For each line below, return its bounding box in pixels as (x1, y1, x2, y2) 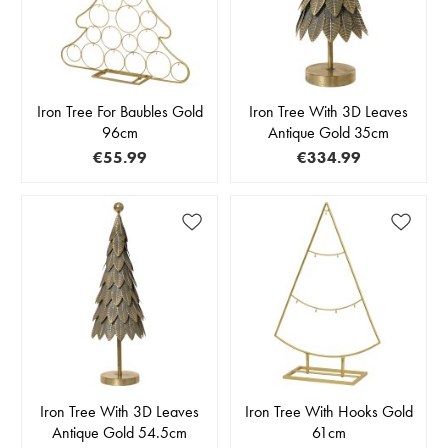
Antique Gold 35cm (268, 121, 389, 143)
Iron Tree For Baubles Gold (36, 100, 203, 122)
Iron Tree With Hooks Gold (244, 400, 413, 422)
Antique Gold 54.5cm (52, 421, 187, 443)
